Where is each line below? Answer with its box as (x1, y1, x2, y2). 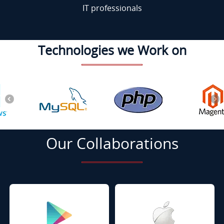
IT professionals (82, 2, 142, 13)
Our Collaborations (45, 133, 178, 153)
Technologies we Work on (37, 41, 186, 58)
